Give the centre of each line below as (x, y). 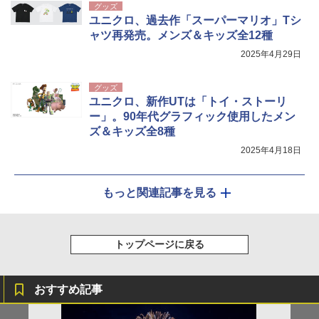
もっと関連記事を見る (159, 192)
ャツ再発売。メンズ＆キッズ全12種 (181, 35)
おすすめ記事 (68, 289)
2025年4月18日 (271, 150)
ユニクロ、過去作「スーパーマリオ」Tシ (195, 20)
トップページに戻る (159, 244)
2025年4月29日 (271, 54)
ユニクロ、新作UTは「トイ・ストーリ (188, 101)
